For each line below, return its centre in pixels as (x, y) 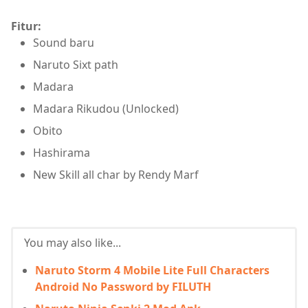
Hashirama (62, 152)
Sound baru (64, 42)
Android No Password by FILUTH (123, 286)
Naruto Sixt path (76, 64)
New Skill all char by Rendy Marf (116, 174)
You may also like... (73, 242)
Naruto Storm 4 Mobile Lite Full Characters (152, 270)
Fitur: (27, 26)
